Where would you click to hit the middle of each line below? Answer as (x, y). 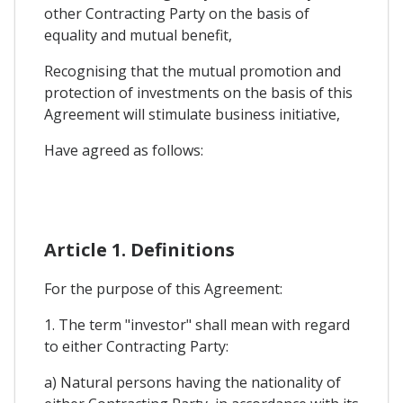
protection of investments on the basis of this (198, 93)
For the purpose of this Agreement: (163, 289)
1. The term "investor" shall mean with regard (197, 325)
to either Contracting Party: (136, 347)
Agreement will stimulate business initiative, (192, 115)
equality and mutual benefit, (138, 36)
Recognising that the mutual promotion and (193, 72)
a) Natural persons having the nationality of (193, 383)
